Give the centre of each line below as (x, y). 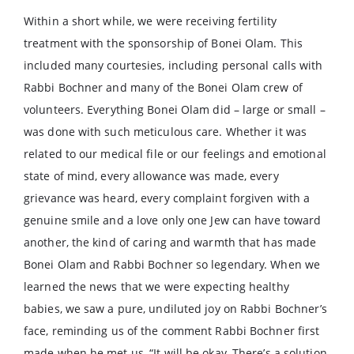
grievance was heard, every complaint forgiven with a (167, 198)
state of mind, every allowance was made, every (151, 176)
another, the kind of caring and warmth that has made (170, 242)
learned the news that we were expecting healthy (156, 286)
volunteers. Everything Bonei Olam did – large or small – (175, 109)
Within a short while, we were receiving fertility (150, 21)
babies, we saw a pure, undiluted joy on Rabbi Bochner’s (176, 309)
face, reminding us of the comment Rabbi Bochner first (172, 331)
